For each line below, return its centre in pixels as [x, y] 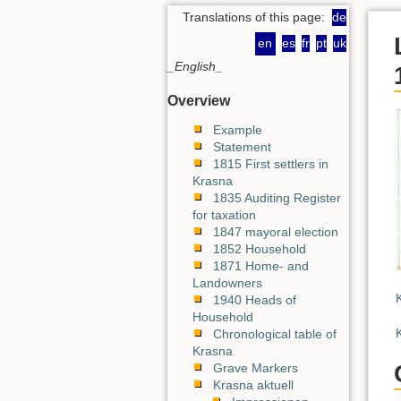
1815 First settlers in [271, 164]
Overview [199, 101]
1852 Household [260, 249]
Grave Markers [256, 368]
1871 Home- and [261, 266]
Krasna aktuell [253, 385]
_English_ [195, 67]
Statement [242, 147]
